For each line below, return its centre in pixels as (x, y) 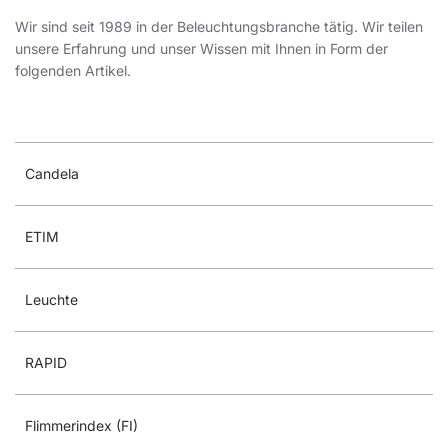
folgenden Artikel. (73, 70)
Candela (52, 173)
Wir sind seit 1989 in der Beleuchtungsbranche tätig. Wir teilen (219, 26)
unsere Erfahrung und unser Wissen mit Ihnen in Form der (201, 48)
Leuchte (51, 299)
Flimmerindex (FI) (81, 425)
